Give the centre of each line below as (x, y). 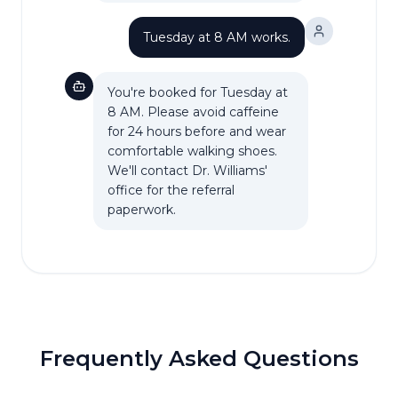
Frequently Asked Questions (199, 358)
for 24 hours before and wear (197, 131)
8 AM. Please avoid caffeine (193, 112)
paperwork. (142, 210)
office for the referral (171, 190)
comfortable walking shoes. (192, 151)
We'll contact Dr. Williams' (187, 171)
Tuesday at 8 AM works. (217, 37)
